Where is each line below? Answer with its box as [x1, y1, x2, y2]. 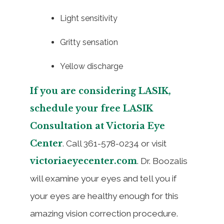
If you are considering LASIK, [30, 85, 171, 96]
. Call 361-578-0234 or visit [62, 138, 166, 148]
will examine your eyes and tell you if [30, 173, 176, 183]
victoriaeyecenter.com [30, 155, 137, 166]
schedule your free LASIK [30, 102, 153, 114]
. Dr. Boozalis [137, 155, 187, 166]
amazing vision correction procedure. [30, 208, 178, 218]
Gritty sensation [60, 37, 118, 47]
